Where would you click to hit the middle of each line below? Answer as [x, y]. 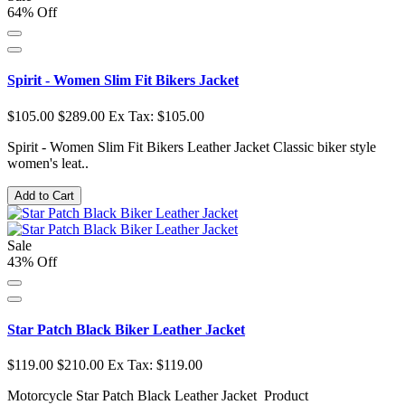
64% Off [32, 12]
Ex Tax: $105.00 [156, 116]
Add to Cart [44, 195]
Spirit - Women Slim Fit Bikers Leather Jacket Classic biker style [192, 146]
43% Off [32, 261]
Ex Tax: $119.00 [155, 365]
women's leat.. [48, 163]
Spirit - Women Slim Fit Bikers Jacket [123, 80]
